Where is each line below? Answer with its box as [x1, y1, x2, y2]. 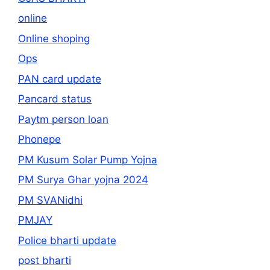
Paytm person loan [18, 113, 108, 125]
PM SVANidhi [18, 193, 83, 206]
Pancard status [18, 93, 92, 105]
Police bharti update [18, 234, 116, 246]
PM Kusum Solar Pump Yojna [18, 153, 157, 166]
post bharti [18, 254, 71, 266]
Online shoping [18, 32, 90, 45]
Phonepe [18, 133, 61, 145]
